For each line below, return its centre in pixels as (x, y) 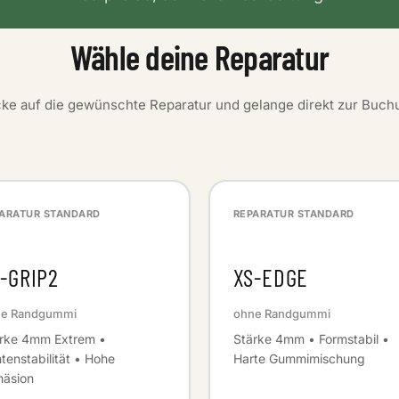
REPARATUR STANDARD (293, 213)
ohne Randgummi (281, 313)
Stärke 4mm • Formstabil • (311, 338)
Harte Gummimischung (299, 358)
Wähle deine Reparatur (199, 57)
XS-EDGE (271, 277)
